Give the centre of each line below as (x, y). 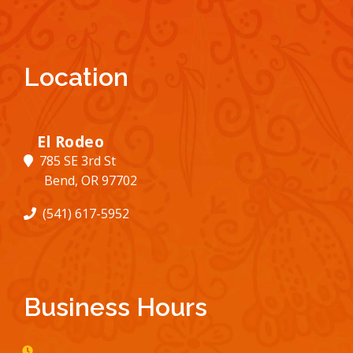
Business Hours (115, 307)
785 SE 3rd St (76, 160)
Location (76, 77)
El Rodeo (71, 141)
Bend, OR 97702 (91, 180)
